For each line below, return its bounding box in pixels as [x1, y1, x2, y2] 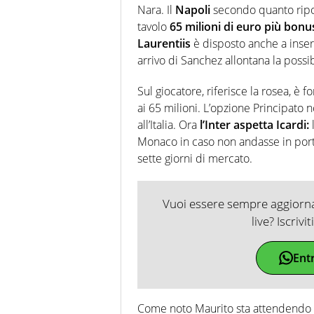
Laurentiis [137, 35, 191, 51]
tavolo [137, 18, 170, 34]
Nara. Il [137, 1, 175, 18]
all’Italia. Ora [137, 116, 197, 132]
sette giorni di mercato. [137, 150, 252, 166]
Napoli [175, 1, 213, 18]
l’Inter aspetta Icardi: [197, 116, 309, 132]
